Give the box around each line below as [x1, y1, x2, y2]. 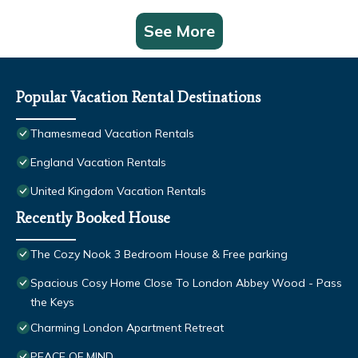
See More [143, 21, 215, 42]
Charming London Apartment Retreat [30, 320, 224, 336]
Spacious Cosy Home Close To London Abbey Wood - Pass [30, 276, 342, 291]
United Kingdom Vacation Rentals [30, 184, 206, 199]
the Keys [30, 295, 74, 310]
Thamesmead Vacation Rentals [30, 126, 194, 141]
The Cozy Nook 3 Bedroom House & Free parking [30, 247, 288, 262]
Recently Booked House [16, 209, 170, 228]
